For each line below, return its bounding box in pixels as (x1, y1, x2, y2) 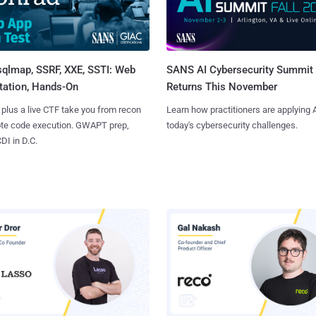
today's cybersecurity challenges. (166, 120, 298, 131)
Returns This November (166, 80, 277, 94)
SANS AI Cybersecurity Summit (166, 63, 313, 77)
